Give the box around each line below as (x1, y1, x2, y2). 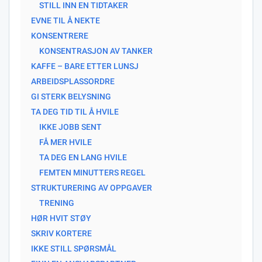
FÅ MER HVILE (39, 137, 92, 147)
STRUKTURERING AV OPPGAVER (31, 182, 152, 192)
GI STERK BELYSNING (31, 91, 111, 101)
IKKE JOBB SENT (39, 122, 102, 132)
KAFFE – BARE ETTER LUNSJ (31, 61, 139, 71)
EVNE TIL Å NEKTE (31, 15, 100, 25)
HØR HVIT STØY (31, 213, 91, 223)
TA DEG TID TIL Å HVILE (31, 106, 119, 116)
